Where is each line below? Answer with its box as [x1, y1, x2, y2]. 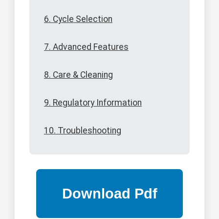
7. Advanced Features [44, 42, 129, 52]
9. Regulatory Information [44, 98, 142, 108]
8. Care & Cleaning [44, 70, 113, 80]
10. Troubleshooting [44, 126, 121, 136]
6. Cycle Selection [44, 14, 112, 24]
